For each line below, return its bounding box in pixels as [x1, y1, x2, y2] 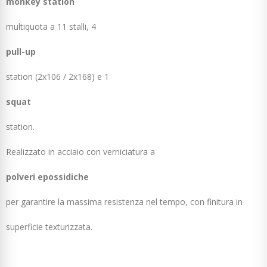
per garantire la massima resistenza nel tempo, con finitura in [6, 195, 243, 207]
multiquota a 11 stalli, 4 [6, 20, 98, 32]
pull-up [6, 45, 36, 57]
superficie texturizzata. [6, 221, 92, 232]
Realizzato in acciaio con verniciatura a [6, 145, 155, 157]
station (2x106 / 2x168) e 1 [6, 70, 111, 82]
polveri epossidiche [6, 170, 89, 182]
